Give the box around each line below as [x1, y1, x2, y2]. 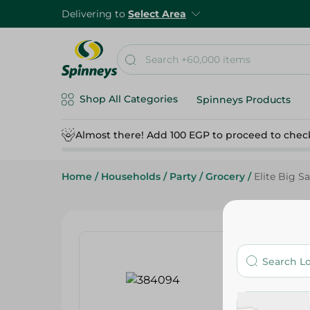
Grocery [206, 170, 245, 183]
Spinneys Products [197, 93, 291, 106]
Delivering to [62, 8, 128, 20]
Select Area [128, 8, 186, 20]
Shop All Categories [80, 93, 178, 105]
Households [101, 170, 161, 183]
